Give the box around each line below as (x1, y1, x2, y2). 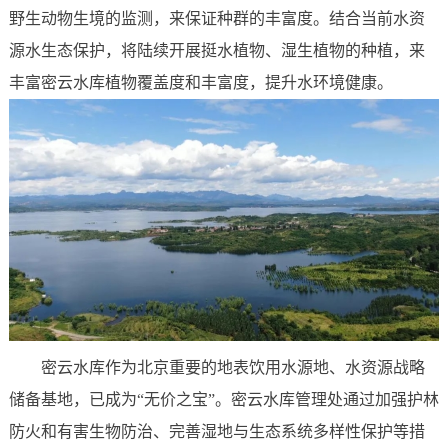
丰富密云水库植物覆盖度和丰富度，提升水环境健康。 (8, 74, 393, 92)
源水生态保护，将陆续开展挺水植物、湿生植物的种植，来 (8, 42, 425, 60)
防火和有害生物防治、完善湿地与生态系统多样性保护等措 (8, 423, 425, 441)
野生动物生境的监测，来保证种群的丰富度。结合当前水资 (8, 10, 425, 28)
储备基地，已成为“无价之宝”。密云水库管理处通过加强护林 (8, 391, 439, 409)
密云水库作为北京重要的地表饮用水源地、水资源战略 (40, 359, 425, 377)
